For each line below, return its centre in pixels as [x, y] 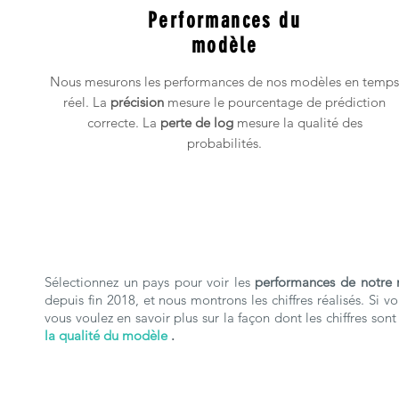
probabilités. [224, 143]
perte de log [196, 122]
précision [137, 102]
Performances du [224, 20]
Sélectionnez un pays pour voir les [150, 282]
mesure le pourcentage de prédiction [275, 102]
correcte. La [123, 122]
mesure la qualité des [297, 122]
